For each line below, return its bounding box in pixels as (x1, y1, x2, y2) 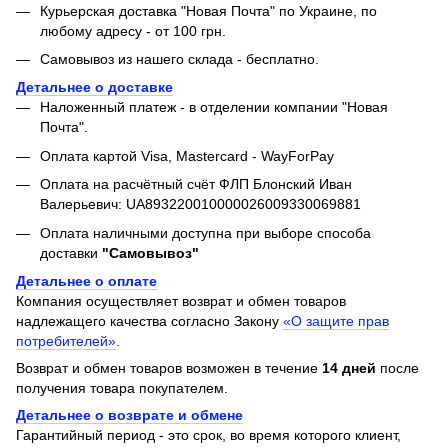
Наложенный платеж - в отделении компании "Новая (40, 99, 388, 116)
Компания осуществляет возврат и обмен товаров (16, 293, 346, 310)
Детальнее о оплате (16, 273, 157, 290)
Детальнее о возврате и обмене (16, 407, 243, 424)
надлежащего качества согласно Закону (16, 313, 283, 330)
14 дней (322, 360, 376, 377)
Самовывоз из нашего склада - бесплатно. (40, 51, 319, 68)
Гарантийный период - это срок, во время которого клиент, (16, 427, 401, 444)
